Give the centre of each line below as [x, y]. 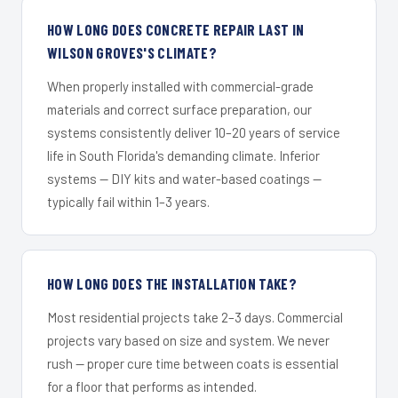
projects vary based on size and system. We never [188, 341]
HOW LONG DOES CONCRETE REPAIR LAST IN [176, 30]
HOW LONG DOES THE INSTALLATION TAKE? [172, 284]
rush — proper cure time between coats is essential [193, 364]
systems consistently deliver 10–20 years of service [194, 133]
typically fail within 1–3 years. [128, 202]
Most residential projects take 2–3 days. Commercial [195, 318]
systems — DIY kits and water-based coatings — [184, 179]
